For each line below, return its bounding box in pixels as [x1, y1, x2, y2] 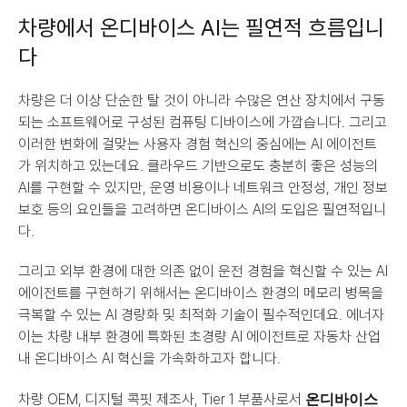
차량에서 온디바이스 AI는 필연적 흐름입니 [18, 15, 384, 42]
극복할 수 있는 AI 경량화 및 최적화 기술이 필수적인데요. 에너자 [18, 306, 384, 324]
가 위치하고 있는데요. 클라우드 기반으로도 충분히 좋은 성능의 [18, 157, 378, 175]
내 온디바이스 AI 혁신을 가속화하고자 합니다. [18, 350, 281, 368]
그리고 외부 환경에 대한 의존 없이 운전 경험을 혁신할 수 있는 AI [18, 263, 388, 281]
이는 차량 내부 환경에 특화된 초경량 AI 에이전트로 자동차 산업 [18, 328, 381, 346]
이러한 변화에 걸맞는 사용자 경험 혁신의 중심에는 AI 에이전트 [18, 135, 377, 154]
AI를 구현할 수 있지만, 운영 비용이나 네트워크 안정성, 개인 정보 [18, 179, 388, 197]
